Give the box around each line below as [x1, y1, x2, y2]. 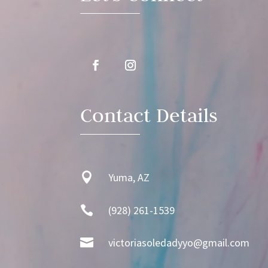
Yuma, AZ [108, 170, 150, 185]
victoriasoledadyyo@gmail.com [108, 236, 250, 250]
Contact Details [80, 102, 218, 127]
